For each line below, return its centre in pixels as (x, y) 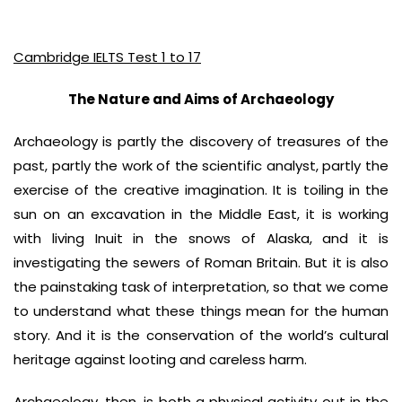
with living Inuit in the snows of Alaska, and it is (201, 238)
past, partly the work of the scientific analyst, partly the (201, 166)
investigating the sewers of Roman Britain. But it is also (201, 262)
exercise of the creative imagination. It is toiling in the (201, 190)
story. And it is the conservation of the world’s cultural (201, 335)
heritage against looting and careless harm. (160, 359)
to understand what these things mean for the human (201, 311)
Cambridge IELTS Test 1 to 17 (107, 57)
